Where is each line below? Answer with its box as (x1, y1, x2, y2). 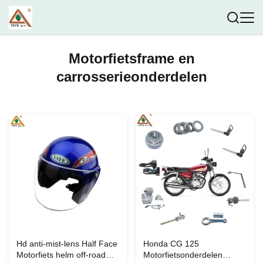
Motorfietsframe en (68, 50, 195, 66)
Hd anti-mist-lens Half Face (16, 239, 117, 248)
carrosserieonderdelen (56, 69, 207, 85)
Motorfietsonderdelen (143, 250, 222, 259)
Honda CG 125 (143, 239, 199, 248)
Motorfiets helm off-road (16, 250, 106, 259)
